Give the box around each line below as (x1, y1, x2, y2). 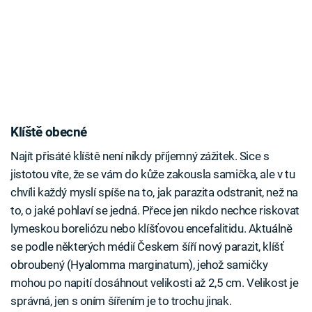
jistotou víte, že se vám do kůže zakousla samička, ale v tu (10, 166, 295, 181)
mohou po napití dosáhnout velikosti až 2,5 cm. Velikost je (10, 275, 299, 290)
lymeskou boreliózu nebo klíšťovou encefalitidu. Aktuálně (10, 221, 292, 235)
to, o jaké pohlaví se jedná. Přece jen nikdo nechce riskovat (10, 203, 299, 217)
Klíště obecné (10, 125, 87, 141)
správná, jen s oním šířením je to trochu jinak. (10, 293, 232, 308)
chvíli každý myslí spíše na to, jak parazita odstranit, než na (10, 185, 298, 199)
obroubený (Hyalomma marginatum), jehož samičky (10, 257, 268, 272)
